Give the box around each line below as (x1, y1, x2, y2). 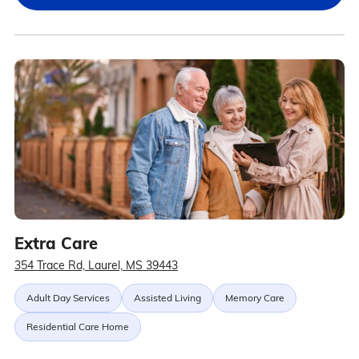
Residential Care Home (26, 321, 129, 333)
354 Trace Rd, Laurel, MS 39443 (14, 258, 178, 272)
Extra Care (14, 233, 98, 253)
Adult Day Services (26, 292, 110, 304)
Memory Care (224, 292, 284, 304)
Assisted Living (133, 292, 201, 304)
